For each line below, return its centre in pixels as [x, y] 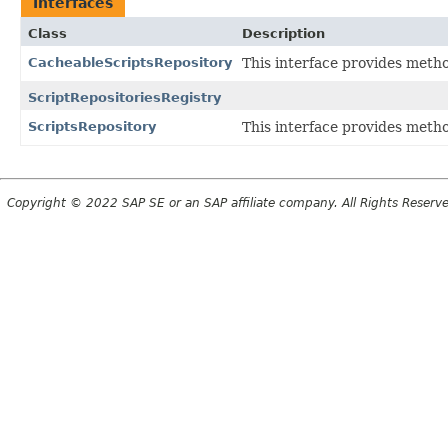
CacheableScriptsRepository [130, 62]
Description [283, 33]
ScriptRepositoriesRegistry [124, 97]
